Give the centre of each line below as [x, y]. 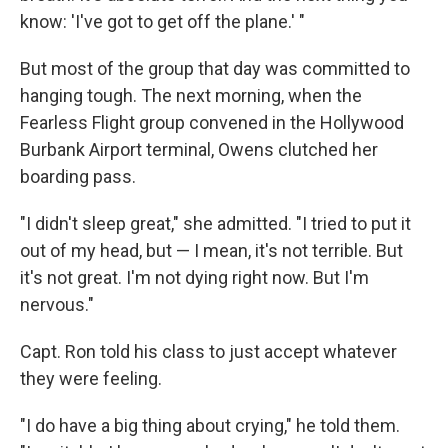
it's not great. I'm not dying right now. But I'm [194, 278]
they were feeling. [91, 379]
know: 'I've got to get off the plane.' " [162, 22]
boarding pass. [78, 177]
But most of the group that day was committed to [215, 69]
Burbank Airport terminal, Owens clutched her [199, 150]
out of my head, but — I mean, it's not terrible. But [211, 251]
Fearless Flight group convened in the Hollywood [212, 123]
